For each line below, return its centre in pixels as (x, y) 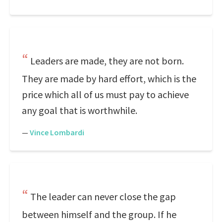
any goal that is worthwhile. (80, 110)
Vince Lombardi (57, 132)
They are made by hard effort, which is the (109, 79)
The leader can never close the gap (103, 196)
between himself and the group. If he (99, 214)
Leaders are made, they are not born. (107, 61)
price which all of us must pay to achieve (105, 94)
